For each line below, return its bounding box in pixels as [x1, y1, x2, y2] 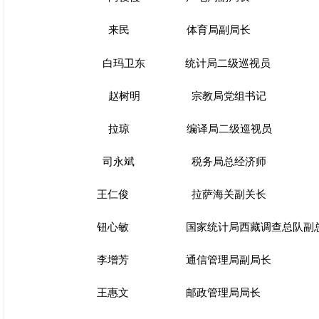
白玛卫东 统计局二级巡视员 [97, 57, 271, 69]
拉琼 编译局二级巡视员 [97, 122, 272, 135]
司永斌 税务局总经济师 [97, 155, 266, 167]
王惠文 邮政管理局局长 [97, 287, 261, 298]
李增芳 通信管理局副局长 [97, 253, 271, 266]
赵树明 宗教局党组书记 [97, 90, 266, 102]
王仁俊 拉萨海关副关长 [97, 188, 266, 200]
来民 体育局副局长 [97, 24, 251, 36]
